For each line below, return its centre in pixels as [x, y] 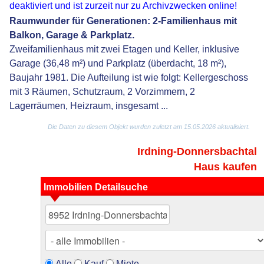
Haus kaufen [226, 167]
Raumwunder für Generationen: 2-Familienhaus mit [123, 21]
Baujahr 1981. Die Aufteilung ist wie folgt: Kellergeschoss [129, 77]
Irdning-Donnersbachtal [197, 152]
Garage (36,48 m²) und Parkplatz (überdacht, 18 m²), [118, 63]
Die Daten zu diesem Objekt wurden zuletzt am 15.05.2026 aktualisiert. [148, 127]
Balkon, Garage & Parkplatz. [72, 35]
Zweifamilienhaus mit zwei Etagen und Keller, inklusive [125, 49]
